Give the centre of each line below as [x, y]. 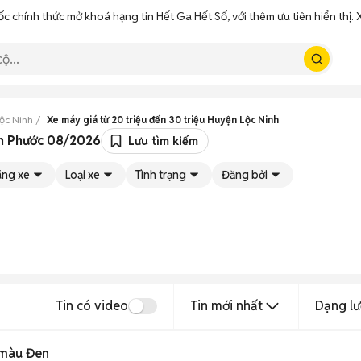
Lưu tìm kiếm [163, 141]
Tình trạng [161, 175]
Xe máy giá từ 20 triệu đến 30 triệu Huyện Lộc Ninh [163, 120]
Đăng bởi [245, 175]
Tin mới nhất [226, 306]
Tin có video [92, 306]
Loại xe [83, 175]
